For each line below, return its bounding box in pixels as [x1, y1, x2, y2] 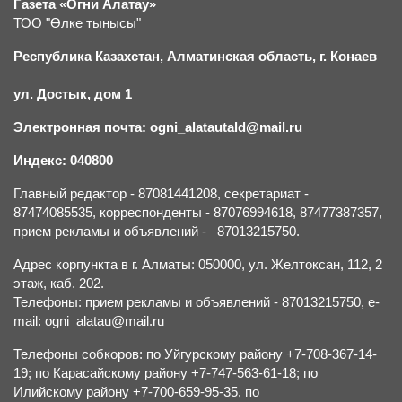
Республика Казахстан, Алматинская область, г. [13, 48, 330, 64]
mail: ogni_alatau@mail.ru [13, 312, 164, 328]
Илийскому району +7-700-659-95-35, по [13, 383, 259, 399]
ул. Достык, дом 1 [13, 85, 135, 101]
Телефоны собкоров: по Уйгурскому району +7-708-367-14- [13, 345, 377, 362]
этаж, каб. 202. [13, 275, 108, 291]
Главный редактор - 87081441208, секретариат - [13, 185, 309, 201]
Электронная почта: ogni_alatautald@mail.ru [13, 118, 302, 135]
